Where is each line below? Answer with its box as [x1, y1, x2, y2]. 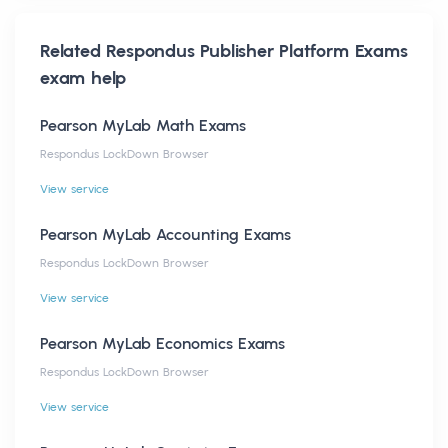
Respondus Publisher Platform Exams [106, 39, 408, 62]
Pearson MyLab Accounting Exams [40, 224, 291, 244]
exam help [40, 66, 127, 89]
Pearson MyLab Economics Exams [40, 333, 285, 353]
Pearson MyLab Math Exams [40, 115, 246, 135]
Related [40, 39, 107, 62]
